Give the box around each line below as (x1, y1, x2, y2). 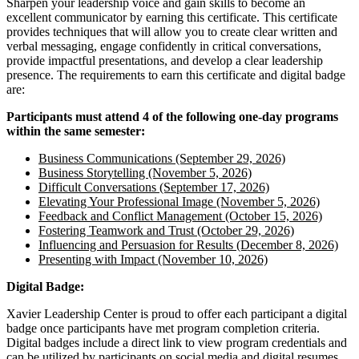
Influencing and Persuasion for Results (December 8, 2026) (38, 237, 338, 252)
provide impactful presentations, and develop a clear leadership (6, 53, 323, 67)
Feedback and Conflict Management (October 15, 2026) (38, 208, 322, 223)
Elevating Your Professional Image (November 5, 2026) (38, 194, 320, 208)
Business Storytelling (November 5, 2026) (38, 165, 252, 179)
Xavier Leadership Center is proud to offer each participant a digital (6, 306, 347, 321)
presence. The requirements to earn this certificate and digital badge (6, 67, 345, 82)
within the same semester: (6, 123, 145, 138)
